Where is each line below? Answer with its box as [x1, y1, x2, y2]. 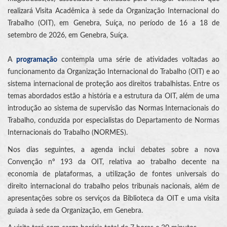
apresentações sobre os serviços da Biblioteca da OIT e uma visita [8, 195, 219, 202]
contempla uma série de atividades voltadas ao [61, 56, 219, 63]
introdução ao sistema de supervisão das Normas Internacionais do [8, 104, 219, 112]
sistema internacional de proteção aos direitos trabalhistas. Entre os [8, 80, 219, 88]
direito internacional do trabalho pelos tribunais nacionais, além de [8, 182, 219, 190]
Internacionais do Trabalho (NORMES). [8, 129, 128, 136]
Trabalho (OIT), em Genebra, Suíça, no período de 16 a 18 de [8, 19, 219, 27]
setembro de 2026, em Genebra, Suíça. [8, 31, 128, 39]
